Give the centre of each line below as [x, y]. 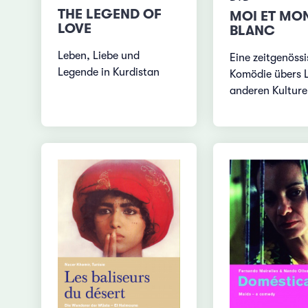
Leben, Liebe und [99, 55]
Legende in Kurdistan [109, 72]
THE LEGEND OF [110, 14]
